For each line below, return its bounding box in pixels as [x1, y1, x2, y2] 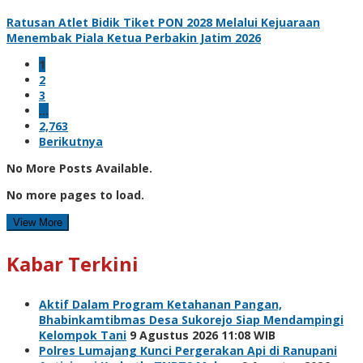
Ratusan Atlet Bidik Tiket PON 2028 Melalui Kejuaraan [6, 14, 320, 30]
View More [13, 216, 62, 228]
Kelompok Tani [39, 327, 126, 343]
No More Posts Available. [6, 160, 152, 176]
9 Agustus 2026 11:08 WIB [130, 327, 275, 343]
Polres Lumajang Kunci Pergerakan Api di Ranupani [39, 342, 337, 358]
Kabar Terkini [6, 250, 139, 277]
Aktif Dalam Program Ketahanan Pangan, [39, 296, 282, 312]
